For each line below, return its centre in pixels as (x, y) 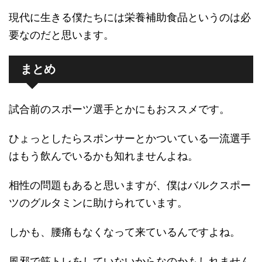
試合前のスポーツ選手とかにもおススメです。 (119, 109)
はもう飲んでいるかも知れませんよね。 (104, 156)
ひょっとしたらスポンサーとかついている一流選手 (130, 138)
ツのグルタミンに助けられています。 (98, 202)
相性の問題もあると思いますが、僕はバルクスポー (130, 185)
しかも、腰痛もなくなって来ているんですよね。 (125, 232)
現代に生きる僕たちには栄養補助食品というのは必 (130, 17)
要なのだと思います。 (61, 35)
